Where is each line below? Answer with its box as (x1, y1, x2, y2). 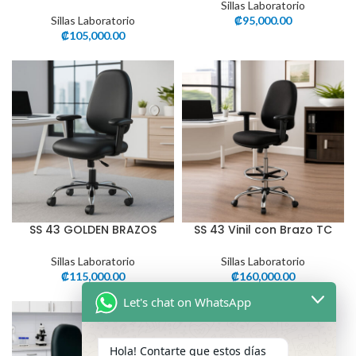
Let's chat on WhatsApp (123, 294, 251, 310)
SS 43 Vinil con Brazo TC (194, 222, 332, 238)
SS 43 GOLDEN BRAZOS (29, 222, 157, 238)
